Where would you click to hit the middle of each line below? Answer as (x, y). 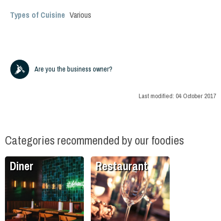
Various (80, 15)
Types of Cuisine (37, 15)
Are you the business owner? (74, 69)
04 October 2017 (196, 96)
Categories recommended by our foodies (94, 140)
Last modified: (157, 96)
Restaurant (122, 166)
